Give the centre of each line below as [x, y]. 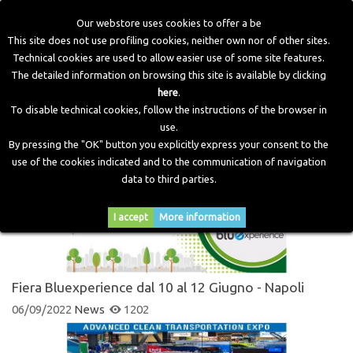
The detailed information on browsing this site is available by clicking [169, 75]
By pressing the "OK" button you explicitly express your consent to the [169, 144]
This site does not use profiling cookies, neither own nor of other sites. [169, 40]
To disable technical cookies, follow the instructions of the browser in [169, 110]
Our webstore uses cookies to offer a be [169, 23]
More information [199, 217]
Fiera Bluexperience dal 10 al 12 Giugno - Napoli [158, 288]
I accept [130, 217]
